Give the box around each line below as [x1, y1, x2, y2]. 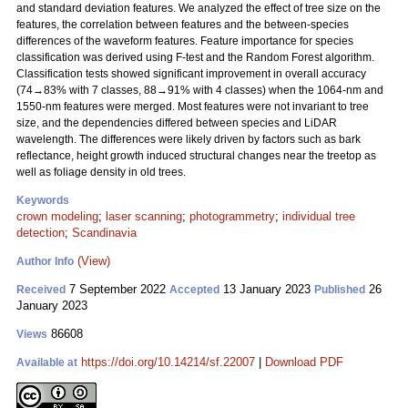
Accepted [169, 283, 219, 296]
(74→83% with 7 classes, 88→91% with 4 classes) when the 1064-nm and [16, 84, 383, 97]
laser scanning [106, 209, 182, 223]
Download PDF [265, 355, 343, 369]
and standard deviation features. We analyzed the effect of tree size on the [16, 2, 381, 15]
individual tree [282, 209, 355, 223]
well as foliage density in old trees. [16, 166, 186, 178]
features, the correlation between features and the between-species [16, 18, 349, 31]
